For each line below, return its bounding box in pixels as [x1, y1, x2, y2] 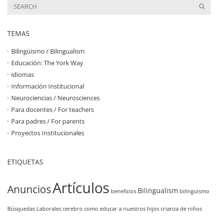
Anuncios [7, 182, 51, 196]
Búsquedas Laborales [7, 205, 61, 212]
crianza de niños [161, 205, 202, 212]
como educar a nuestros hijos [84, 205, 159, 212]
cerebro [63, 205, 83, 212]
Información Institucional [11, 81, 84, 91]
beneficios [111, 187, 136, 195]
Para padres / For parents [11, 116, 85, 126]
